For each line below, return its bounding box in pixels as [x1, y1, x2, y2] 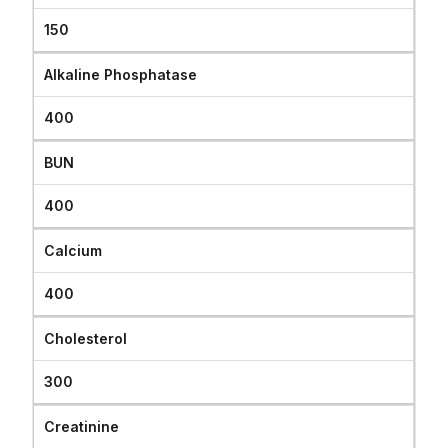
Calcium [44, 242, 103, 259]
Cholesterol [44, 330, 128, 347]
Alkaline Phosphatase [44, 66, 198, 83]
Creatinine [44, 418, 120, 435]
